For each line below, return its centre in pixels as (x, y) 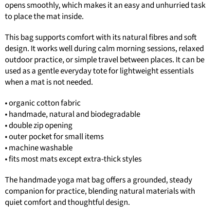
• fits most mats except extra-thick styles (73, 159)
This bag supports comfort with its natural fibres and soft (101, 37)
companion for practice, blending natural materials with (100, 191)
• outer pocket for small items (54, 136)
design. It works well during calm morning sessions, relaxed (104, 48)
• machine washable (39, 148)
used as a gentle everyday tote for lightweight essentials (99, 71)
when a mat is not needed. (49, 82)
